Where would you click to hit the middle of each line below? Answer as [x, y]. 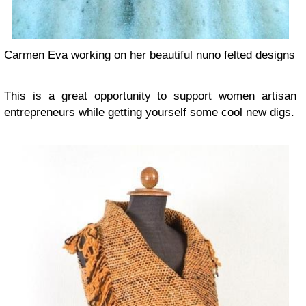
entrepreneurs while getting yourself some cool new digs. [149, 113]
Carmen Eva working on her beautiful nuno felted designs [150, 55]
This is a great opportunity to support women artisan [150, 96]
